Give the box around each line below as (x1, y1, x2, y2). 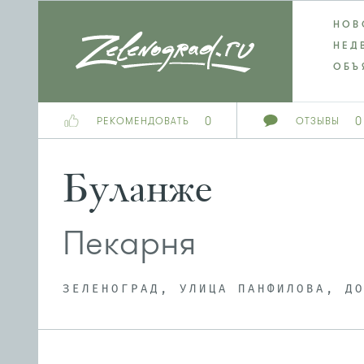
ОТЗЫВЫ (296, 115, 340, 128)
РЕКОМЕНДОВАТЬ (97, 115, 189, 128)
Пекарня (63, 220, 197, 266)
